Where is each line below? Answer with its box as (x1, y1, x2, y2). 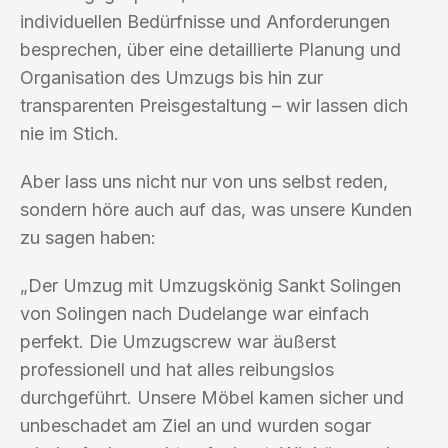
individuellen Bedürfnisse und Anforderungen (20, 10, 390, 32)
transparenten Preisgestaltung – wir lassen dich (20, 94, 408, 116)
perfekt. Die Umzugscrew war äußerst (20, 330, 336, 352)
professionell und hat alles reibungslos (20, 358, 334, 380)
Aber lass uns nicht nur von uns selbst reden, (20, 170, 388, 192)
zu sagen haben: (20, 226, 156, 248)
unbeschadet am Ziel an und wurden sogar (20, 414, 371, 436)
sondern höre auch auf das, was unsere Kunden (20, 198, 412, 220)
